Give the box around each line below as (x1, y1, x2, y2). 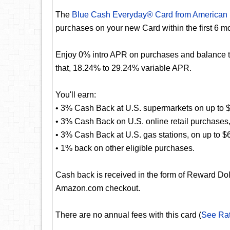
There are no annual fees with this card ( (55, 210, 201, 219)
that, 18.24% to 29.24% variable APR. (55, 64, 191, 72)
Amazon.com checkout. (55, 184, 140, 193)
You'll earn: (55, 90, 96, 99)
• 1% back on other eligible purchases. (55, 144, 195, 152)
